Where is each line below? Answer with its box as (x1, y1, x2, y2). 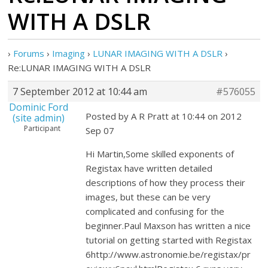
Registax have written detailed (86, 162, 213, 174)
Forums (13, 47, 45, 59)
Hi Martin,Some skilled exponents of (86, 148, 234, 160)
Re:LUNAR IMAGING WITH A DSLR (8, 62, 151, 74)
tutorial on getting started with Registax (86, 234, 252, 246)
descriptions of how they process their (86, 176, 246, 188)
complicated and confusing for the (86, 205, 225, 217)
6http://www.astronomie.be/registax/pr (86, 248, 251, 260)
